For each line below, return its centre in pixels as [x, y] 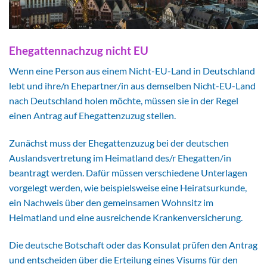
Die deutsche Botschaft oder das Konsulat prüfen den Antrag [133, 244]
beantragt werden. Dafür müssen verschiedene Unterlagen [128, 173]
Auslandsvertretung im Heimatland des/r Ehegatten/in [120, 158]
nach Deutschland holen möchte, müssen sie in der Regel [124, 101]
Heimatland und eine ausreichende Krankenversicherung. [126, 218]
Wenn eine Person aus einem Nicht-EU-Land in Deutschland [132, 71]
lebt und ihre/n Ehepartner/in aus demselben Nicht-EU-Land [132, 86]
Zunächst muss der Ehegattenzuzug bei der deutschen [119, 143]
